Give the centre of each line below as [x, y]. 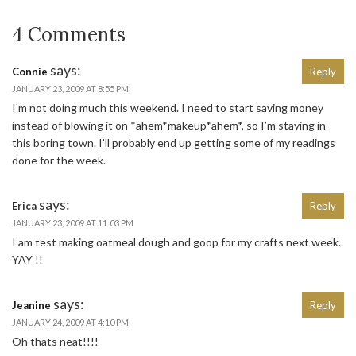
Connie [30, 71]
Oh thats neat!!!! [55, 341]
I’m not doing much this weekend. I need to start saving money [168, 107]
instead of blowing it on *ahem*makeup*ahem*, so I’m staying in [169, 125]
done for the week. [59, 160]
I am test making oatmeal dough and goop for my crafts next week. [176, 242]
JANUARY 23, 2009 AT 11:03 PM [73, 222]
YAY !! [27, 259]
